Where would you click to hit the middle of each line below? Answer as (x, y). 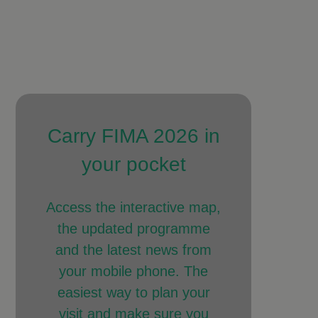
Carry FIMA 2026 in (133, 136)
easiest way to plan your (133, 292)
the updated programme (133, 229)
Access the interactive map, (134, 207)
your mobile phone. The (134, 271)
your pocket (133, 164)
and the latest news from (134, 250)
